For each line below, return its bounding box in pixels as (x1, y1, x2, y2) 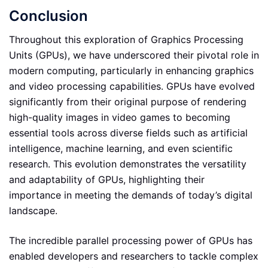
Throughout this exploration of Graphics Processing (9, 33, 243, 46)
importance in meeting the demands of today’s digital (9, 189, 252, 202)
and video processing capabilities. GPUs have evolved (9, 80, 255, 93)
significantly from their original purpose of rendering (9, 96, 246, 108)
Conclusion (9, 7, 88, 25)
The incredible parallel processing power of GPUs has (9, 234, 252, 247)
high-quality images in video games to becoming (9, 111, 230, 124)
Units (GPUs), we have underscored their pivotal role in (9, 49, 259, 62)
